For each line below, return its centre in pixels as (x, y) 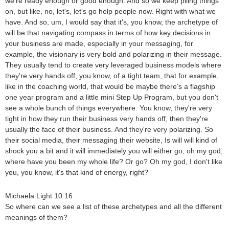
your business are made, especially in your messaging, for (99, 44)
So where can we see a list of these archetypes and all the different (113, 207)
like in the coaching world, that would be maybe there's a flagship (110, 87)
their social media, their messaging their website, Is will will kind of (111, 140)
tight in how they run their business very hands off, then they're (107, 119)
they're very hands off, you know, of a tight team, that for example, (112, 76)
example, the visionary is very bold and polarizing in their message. (113, 54)
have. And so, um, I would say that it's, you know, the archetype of (111, 22)
